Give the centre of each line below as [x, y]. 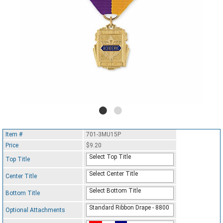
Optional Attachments [35, 210]
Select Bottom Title [115, 191]
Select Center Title [113, 174]
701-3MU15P [104, 135]
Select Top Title [110, 157]
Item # [14, 135]
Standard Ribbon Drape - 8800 [129, 208]
